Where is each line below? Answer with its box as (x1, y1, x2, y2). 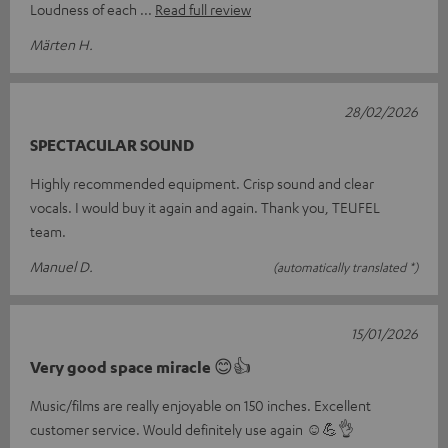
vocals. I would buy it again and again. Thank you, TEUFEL (30, 198, 380, 217)
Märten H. (30, 35, 93, 54)
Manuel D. (30, 257, 93, 276)
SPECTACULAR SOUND (30, 135, 194, 156)
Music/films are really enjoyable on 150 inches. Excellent (30, 396, 371, 415)
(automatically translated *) (273, 259, 418, 276)
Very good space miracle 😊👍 (30, 357, 251, 378)
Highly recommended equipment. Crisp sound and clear (30, 174, 374, 193)
